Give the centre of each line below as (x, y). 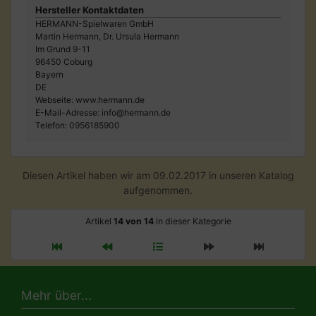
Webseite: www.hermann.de (90, 99)
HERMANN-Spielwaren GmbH (95, 23)
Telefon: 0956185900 (78, 125)
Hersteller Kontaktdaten (90, 10)
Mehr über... (56, 296)
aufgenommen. (158, 190)
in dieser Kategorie (192, 221)
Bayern (49, 74)
